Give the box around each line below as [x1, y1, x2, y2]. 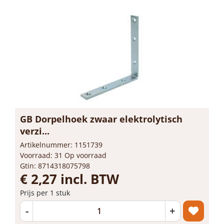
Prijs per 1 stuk [20, 187, 70, 197]
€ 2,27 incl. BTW [20, 169, 119, 188]
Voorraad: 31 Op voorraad [20, 150, 106, 160]
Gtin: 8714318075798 [20, 160, 90, 170]
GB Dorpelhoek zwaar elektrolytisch [20, 112, 182, 125]
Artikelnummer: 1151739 [20, 139, 102, 149]
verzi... [20, 124, 49, 137]
